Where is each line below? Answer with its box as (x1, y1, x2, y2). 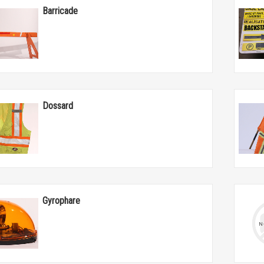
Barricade (42, 5, 78, 16)
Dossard (42, 100, 74, 111)
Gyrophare (42, 194, 81, 206)
